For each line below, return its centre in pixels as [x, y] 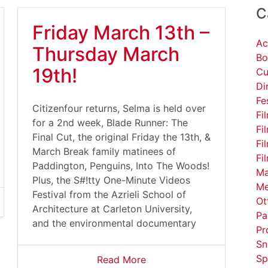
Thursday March [106, 54]
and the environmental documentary [114, 223]
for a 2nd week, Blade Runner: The [110, 123]
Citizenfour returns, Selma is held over [119, 108]
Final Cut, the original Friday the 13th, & [121, 137]
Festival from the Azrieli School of [109, 194]
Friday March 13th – [121, 33]
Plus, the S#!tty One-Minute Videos [111, 180]
